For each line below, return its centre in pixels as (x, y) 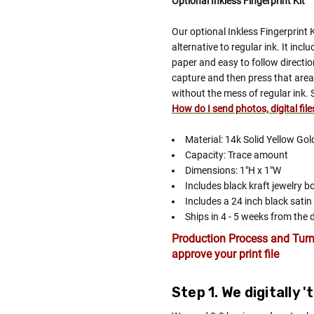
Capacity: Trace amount (236, 155)
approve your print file (225, 254)
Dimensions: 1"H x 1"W (233, 171)
